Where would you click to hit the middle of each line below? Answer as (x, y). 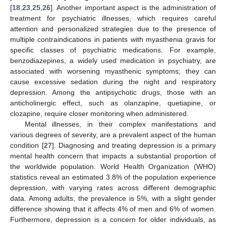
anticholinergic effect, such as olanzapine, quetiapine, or (113, 103)
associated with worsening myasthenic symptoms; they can (113, 71)
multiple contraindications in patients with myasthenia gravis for (113, 39)
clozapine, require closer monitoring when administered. (99, 113)
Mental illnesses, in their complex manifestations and (120, 124)
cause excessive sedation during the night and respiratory (113, 81)
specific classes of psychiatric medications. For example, (113, 50)
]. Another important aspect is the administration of (133, 7)
